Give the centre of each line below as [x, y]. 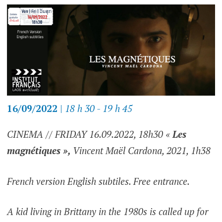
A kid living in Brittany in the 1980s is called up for [107, 212]
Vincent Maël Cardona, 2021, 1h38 [140, 151]
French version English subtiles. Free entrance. [98, 181]
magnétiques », [39, 151]
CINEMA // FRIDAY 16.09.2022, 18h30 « [89, 134]
